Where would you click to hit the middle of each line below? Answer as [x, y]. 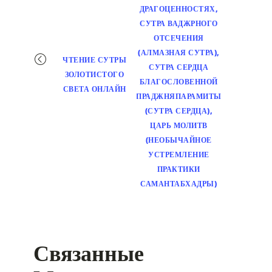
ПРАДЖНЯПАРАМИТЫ [179, 97]
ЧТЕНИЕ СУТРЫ [94, 60]
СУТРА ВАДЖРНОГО [179, 24]
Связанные [89, 253]
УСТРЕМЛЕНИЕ [179, 155]
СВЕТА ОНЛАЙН [94, 89]
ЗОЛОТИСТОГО [94, 75]
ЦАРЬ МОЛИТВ [179, 126]
